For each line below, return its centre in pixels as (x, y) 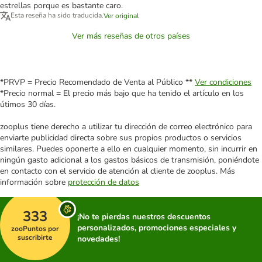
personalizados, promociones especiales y (157, 228)
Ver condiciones (223, 82)
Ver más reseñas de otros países (131, 36)
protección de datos (104, 182)
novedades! (99, 239)
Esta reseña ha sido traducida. (57, 15)
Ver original (121, 16)
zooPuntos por (35, 228)
